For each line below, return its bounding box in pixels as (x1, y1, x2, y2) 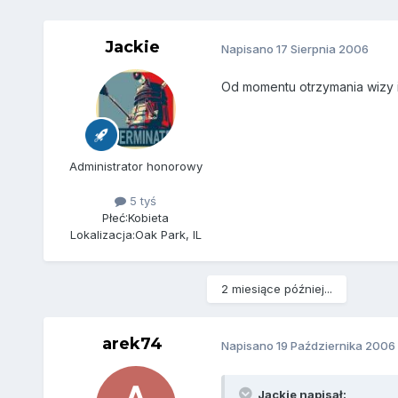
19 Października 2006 (275, 338, 395, 353)
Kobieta (128, 211, 170, 226)
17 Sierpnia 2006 (275, 41, 369, 56)
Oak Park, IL (134, 227, 202, 243)
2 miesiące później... (220, 282, 332, 297)
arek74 (101, 334, 163, 354)
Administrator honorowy (68, 159, 203, 174)
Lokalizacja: (69, 227, 135, 243)
